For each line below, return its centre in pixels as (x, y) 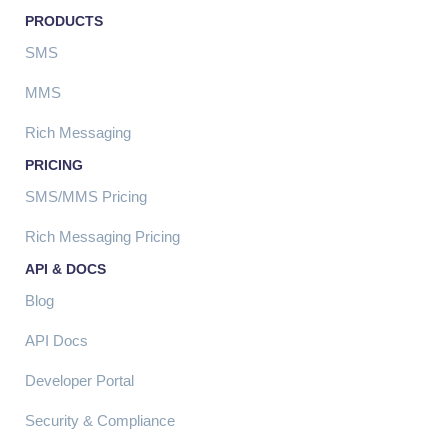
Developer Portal (79, 380)
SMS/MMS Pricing (86, 196)
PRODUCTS (64, 20)
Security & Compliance (100, 420)
